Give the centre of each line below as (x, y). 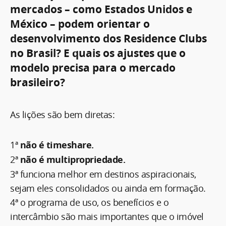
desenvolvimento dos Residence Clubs (108, 38)
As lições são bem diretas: (62, 114)
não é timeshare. (57, 145)
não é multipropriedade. (72, 159)
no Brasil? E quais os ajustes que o (98, 53)
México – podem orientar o (80, 24)
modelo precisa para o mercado (93, 68)
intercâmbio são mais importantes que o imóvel (107, 216)
